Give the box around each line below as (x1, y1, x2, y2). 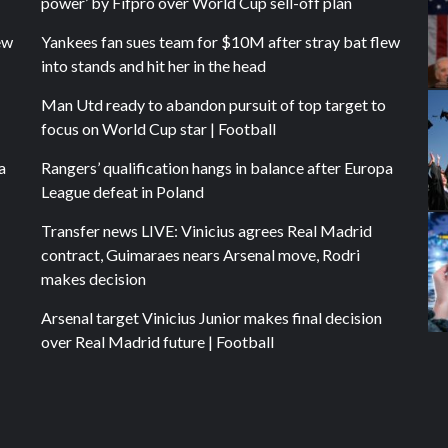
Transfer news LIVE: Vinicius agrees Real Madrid (40, 220, 372, 240)
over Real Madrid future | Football (40, 331, 274, 351)
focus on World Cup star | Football (40, 118, 276, 138)
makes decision (40, 268, 146, 288)
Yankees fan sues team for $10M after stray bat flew (40, 31, 400, 51)
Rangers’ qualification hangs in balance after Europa (40, 157, 393, 177)
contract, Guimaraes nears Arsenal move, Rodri (40, 244, 360, 264)
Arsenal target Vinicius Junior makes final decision (40, 307, 382, 327)
